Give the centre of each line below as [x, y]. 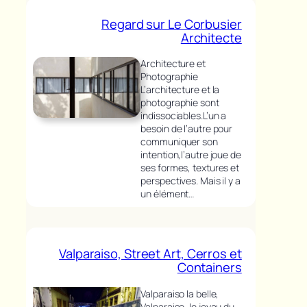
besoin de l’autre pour [187, 129]
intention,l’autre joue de [191, 155]
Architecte [211, 37]
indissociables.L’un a [184, 116]
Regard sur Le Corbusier [172, 24]
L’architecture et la [180, 90]
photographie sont [180, 103]
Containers [209, 268]
